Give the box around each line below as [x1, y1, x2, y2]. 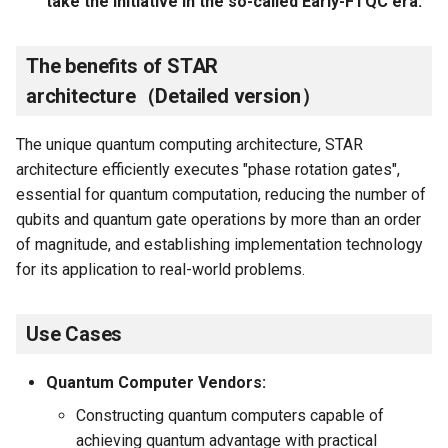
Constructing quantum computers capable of [76, 405, 384, 425]
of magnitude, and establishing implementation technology [16, 234, 423, 254]
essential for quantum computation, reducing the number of [16, 184, 426, 204]
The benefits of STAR [26, 53, 219, 78]
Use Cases [26, 321, 123, 346]
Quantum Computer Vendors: [46, 372, 266, 392]
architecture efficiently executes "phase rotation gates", [16, 159, 400, 179]
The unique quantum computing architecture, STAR [16, 134, 363, 154]
